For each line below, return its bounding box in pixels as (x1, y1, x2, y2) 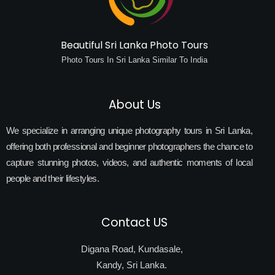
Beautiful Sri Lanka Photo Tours (61, 38, 208, 53)
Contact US (101, 214, 168, 231)
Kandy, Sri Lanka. (96, 260, 168, 271)
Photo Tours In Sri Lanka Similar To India (61, 55, 207, 65)
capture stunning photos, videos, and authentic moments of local (6, 157, 253, 168)
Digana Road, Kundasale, (80, 244, 183, 255)
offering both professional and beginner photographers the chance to (6, 141, 253, 152)
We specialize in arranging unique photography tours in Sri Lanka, (6, 125, 253, 136)
